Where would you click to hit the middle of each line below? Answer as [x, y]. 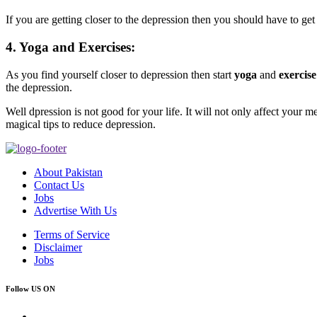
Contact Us [59, 185]
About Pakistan [68, 172]
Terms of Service [72, 234]
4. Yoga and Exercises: [70, 47]
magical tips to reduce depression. [81, 124]
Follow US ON [30, 288]
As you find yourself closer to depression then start [120, 74]
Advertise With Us [75, 210]
